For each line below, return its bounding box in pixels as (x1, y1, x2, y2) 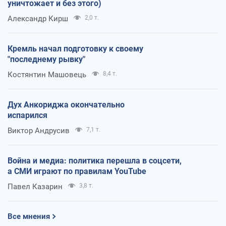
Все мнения (8, 211, 50, 221)
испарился (8, 110, 47, 120)
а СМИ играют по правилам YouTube (8, 166, 146, 176)
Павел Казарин (8, 182, 63, 191)
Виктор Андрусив (8, 126, 70, 135)
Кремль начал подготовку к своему (8, 43, 143, 53)
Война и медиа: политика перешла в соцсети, (8, 155, 182, 165)
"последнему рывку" (8, 54, 85, 64)
